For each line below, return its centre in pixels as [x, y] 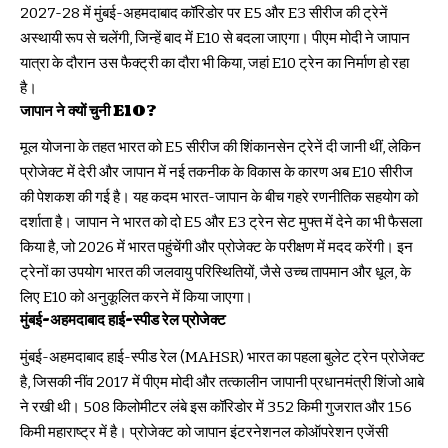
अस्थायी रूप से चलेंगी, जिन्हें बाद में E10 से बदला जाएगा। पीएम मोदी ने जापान [215, 37]
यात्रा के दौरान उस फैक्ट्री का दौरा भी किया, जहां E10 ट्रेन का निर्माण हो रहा [214, 62]
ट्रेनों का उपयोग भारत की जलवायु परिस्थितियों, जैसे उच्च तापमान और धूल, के [215, 272]
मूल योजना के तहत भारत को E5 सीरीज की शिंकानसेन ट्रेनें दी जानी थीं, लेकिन [220, 147]
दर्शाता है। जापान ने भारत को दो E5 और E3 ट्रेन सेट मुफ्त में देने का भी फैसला [221, 222]
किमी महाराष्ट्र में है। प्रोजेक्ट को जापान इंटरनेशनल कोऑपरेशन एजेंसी [204, 431]
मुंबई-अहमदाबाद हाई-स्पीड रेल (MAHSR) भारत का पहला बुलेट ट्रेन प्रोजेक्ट [222, 356]
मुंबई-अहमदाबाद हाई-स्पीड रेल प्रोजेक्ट [123, 321]
